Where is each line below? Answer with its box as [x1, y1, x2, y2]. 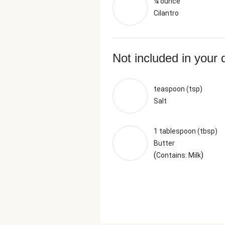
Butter [154, 139, 175, 147]
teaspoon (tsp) [154, 85, 202, 93]
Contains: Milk [156, 151, 201, 159]
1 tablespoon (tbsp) [154, 127, 217, 135]
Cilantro [154, 9, 179, 17]
